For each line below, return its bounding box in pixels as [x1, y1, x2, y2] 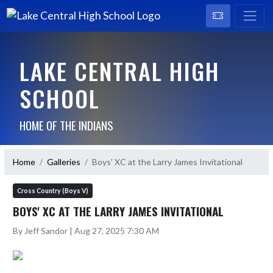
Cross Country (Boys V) [17, 186, 88, 194]
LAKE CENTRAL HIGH [19, 53, 220, 88]
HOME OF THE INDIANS [19, 116, 113, 133]
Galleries [47, 157, 80, 167]
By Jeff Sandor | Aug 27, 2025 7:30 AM [13, 225, 159, 236]
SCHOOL [19, 80, 100, 115]
